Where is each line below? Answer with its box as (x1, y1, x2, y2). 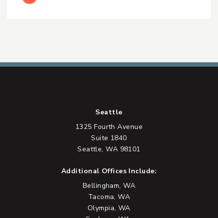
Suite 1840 (91, 133, 127, 143)
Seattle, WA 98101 (77, 144, 141, 154)
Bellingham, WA (82, 181, 136, 190)
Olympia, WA (88, 203, 130, 213)
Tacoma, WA (88, 192, 130, 201)
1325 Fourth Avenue (75, 122, 143, 131)
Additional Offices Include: (61, 166, 157, 176)
